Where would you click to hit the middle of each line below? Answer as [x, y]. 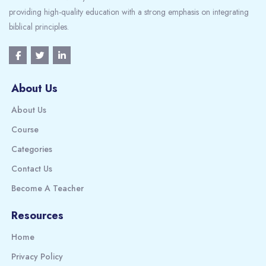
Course [25, 129]
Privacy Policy [37, 256]
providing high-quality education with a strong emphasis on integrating [129, 12]
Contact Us [32, 169]
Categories [32, 149]
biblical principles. [39, 27]
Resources [37, 216]
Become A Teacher [47, 188]
